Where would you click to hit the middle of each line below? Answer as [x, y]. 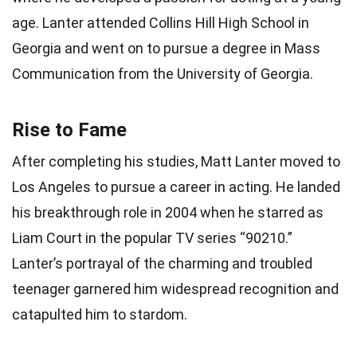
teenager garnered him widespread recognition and [175, 288]
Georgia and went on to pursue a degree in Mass [166, 48]
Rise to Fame [69, 129]
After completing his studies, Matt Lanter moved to [176, 161]
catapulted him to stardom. [100, 314]
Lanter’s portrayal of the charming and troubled [162, 263]
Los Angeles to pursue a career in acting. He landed [176, 186]
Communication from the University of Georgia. [163, 73]
